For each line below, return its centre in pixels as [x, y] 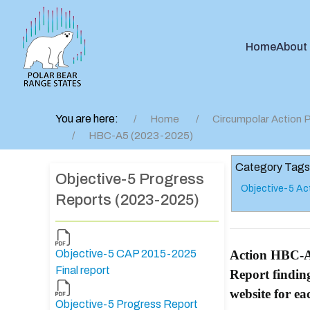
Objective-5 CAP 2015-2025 [126, 253]
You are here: [89, 119]
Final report [83, 270]
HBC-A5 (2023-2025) [141, 136]
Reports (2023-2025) [127, 200]
